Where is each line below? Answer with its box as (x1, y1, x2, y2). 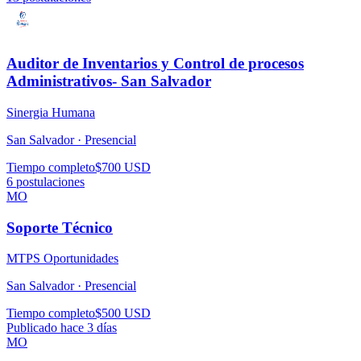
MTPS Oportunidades (6, 251, 118, 266)
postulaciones (13, 174, 85, 189)
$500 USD (95, 306, 151, 321)
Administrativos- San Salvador (6, 73, 211, 90)
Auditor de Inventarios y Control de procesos (6, 55, 304, 73)
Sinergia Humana (6, 105, 95, 119)
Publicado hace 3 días (6, 321, 117, 335)
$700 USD (95, 160, 151, 174)
